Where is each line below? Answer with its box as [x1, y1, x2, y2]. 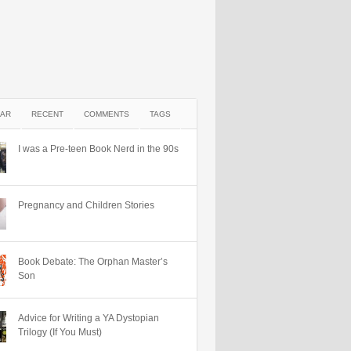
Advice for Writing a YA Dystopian [18, 313, 159, 324]
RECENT [31, 110, 63, 118]
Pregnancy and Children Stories [18, 200, 154, 211]
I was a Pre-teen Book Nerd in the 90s [18, 143, 179, 154]
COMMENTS [84, 110, 129, 118]
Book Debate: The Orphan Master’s [18, 256, 168, 267]
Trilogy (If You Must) [18, 327, 102, 338]
